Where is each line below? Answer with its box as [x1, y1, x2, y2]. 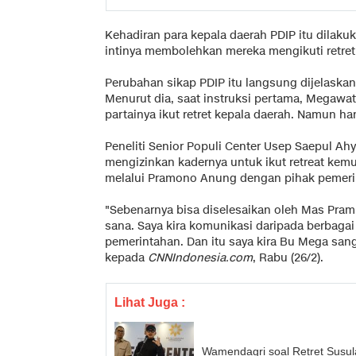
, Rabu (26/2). [253, 250, 323, 265]
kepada [105, 250, 148, 265]
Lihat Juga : [114, 295, 185, 309]
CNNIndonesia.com [148, 250, 253, 265]
